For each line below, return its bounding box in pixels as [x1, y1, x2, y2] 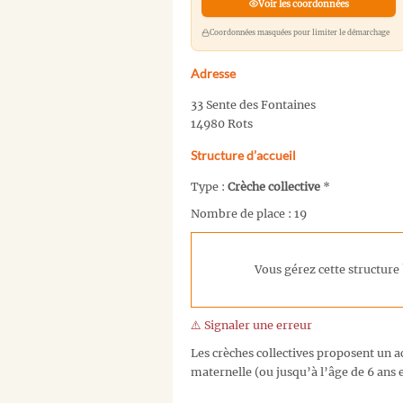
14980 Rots [191, 116, 253, 130]
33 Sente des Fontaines [191, 97, 316, 112]
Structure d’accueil [191, 147, 296, 163]
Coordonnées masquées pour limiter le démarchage [209, 27, 390, 37]
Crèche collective [228, 179, 320, 193]
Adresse [191, 65, 236, 81]
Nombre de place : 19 [191, 207, 307, 221]
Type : [191, 179, 228, 193]
